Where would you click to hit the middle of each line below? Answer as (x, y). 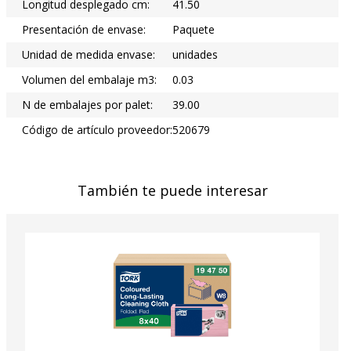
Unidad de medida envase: (89, 54)
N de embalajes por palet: (87, 104)
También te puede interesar (172, 190)
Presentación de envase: (84, 29)
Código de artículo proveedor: (97, 129)
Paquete (194, 29)
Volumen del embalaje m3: (89, 79)
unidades (195, 54)
